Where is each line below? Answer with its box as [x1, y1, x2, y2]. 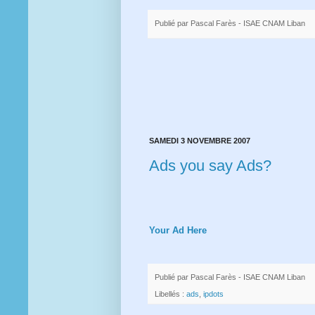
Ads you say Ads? [149, 156, 271, 174]
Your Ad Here [149, 224, 207, 236]
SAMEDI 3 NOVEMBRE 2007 [149, 136, 250, 146]
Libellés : [155, 290, 186, 299]
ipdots [203, 290, 224, 299]
